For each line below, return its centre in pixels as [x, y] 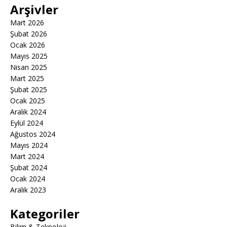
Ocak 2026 [28, 45]
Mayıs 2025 [29, 56]
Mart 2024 [27, 157]
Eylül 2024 [27, 123]
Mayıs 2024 [29, 145]
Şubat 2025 [29, 90]
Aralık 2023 [28, 190]
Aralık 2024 [28, 112]
